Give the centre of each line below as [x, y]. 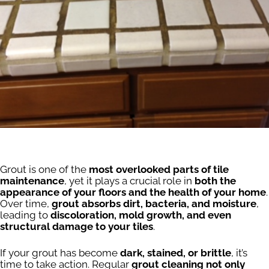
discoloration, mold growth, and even [141, 215]
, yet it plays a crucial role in [129, 180]
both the [215, 180]
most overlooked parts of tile [159, 169]
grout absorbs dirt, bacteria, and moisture [154, 203]
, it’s [239, 253]
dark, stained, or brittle [176, 253]
